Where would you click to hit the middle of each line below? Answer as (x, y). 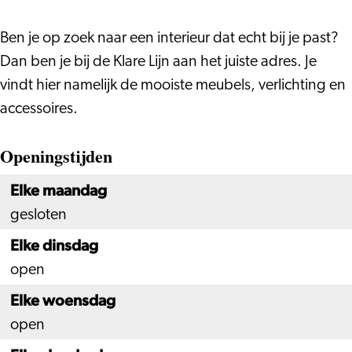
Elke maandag (59, 190)
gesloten (38, 215)
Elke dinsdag (54, 245)
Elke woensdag (63, 300)
